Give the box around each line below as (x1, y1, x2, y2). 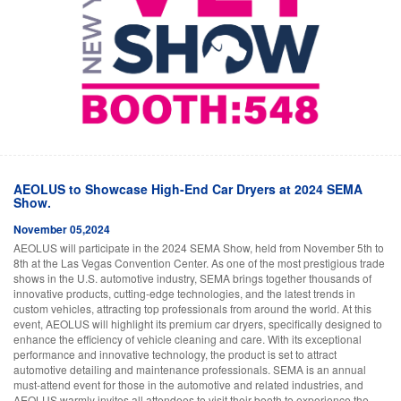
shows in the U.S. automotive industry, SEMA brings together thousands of (13, 269, 371, 286)
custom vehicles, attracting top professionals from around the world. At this (13, 300, 371, 316)
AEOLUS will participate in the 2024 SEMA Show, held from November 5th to (13, 239, 384, 255)
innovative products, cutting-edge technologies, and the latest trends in (13, 285, 355, 301)
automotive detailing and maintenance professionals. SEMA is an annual (13, 361, 366, 377)
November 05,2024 (13, 220, 110, 237)
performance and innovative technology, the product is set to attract (13, 346, 337, 362)
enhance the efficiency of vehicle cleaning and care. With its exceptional (13, 330, 362, 346)
